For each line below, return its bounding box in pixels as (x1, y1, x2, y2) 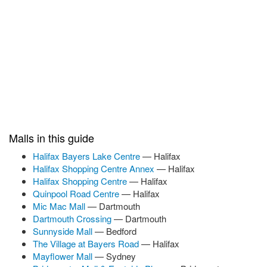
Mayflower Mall (33, 250, 95, 262)
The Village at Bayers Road (33, 237, 141, 250)
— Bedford (95, 225, 136, 237)
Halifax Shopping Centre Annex (33, 162, 157, 175)
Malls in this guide (9, 130, 94, 145)
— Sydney (95, 250, 136, 262)
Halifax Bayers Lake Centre (33, 150, 142, 162)
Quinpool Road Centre (33, 187, 122, 200)
